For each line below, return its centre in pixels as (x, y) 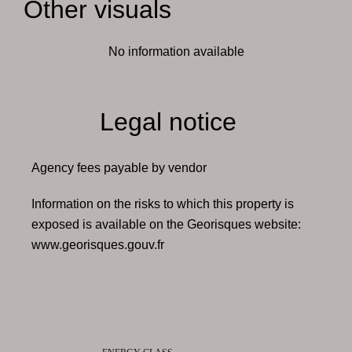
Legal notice (168, 122)
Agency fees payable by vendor (119, 168)
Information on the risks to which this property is (163, 204)
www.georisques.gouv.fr (98, 245)
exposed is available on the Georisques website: (166, 224)
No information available (176, 51)
